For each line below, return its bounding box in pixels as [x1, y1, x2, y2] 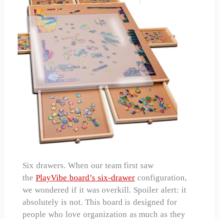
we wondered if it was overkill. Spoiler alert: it [22, 185, 186, 195]
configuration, [134, 173, 187, 183]
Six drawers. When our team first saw [22, 161, 154, 171]
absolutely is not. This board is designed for [22, 197, 177, 207]
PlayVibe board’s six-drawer [36, 173, 135, 183]
